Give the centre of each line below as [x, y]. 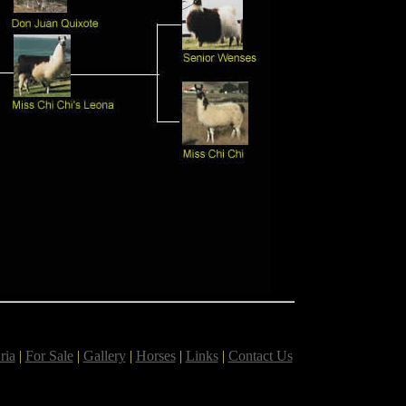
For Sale [49, 356]
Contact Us [260, 356]
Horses [155, 356]
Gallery [104, 356]
